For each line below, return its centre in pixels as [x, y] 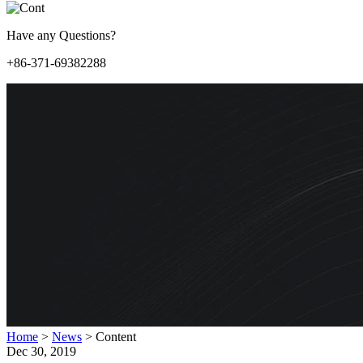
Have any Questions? [61, 35]
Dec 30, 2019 [41, 351]
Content [114, 337]
